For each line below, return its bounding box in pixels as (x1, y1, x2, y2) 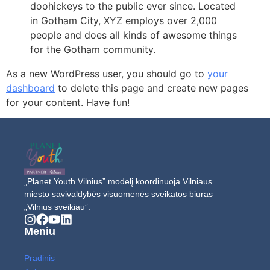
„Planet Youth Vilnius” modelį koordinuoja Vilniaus (24, 176, 212, 186)
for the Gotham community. (30, 43, 155, 55)
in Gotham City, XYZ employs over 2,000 (30, 14, 217, 27)
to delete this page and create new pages (55, 81, 248, 94)
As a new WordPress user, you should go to (6, 67, 207, 80)
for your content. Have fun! (6, 96, 130, 108)
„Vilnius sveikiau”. (24, 201, 90, 212)
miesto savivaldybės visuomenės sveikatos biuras (24, 189, 213, 199)
